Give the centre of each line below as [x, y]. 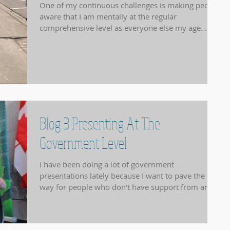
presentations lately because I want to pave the [122, 175]
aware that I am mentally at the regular [108, 17]
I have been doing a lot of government [107, 164]
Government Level [83, 142]
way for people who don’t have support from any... [129, 187]
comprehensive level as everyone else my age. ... [125, 28]
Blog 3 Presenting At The [100, 123]
